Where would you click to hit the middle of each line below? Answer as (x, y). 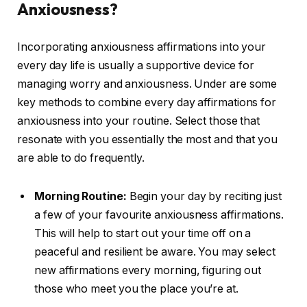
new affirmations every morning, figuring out (148, 271)
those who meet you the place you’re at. (136, 289)
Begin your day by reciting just (204, 197)
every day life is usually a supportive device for (136, 66)
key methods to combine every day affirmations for (147, 103)
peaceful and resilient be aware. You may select (155, 252)
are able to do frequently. (81, 158)
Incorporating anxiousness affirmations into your (142, 47)
